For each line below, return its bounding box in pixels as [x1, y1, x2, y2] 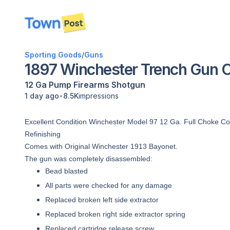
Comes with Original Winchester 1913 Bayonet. [25, 142, 178, 150]
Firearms [73, 80, 109, 90]
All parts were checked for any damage [45, 181, 172, 189]
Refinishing [25, 130, 61, 138]
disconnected [31, 23, 82, 33]
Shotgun [111, 80, 145, 90]
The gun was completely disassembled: [25, 155, 152, 163]
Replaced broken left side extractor [45, 196, 159, 204]
